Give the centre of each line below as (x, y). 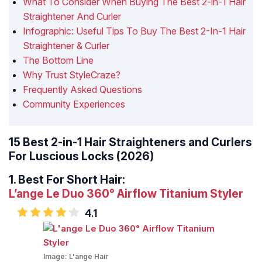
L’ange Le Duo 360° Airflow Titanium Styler (126, 194)
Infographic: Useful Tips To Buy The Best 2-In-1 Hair (134, 31)
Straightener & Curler (66, 46)
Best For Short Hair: (72, 180)
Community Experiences (74, 104)
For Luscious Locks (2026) (81, 156)
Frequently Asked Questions (82, 90)
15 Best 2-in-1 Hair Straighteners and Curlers (130, 142)
